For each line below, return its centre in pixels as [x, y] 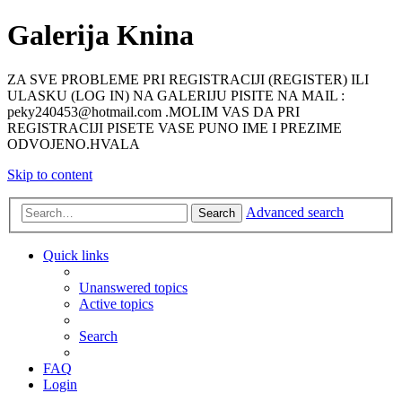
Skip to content [50, 174]
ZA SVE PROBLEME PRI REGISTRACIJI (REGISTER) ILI [188, 79]
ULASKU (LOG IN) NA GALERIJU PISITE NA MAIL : [176, 95]
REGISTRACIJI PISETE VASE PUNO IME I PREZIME [175, 127]
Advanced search [295, 213]
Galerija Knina [100, 35]
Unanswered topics [133, 288]
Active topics [116, 304]
